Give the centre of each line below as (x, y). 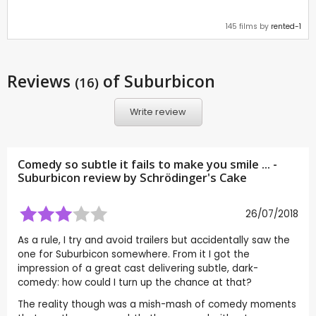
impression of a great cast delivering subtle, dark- (138, 268)
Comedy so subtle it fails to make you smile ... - (147, 164)
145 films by (248, 26)
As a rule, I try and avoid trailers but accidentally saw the (154, 240)
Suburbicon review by (79, 177)
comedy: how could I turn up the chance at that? (135, 282)
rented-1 (286, 26)
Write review (158, 112)
